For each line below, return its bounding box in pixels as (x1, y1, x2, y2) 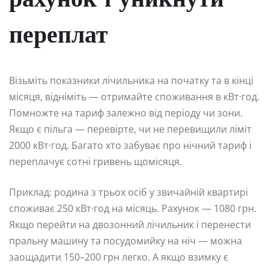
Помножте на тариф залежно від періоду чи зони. (9, 106, 243, 120)
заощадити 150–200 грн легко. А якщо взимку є (9, 250, 228, 264)
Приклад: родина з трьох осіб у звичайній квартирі (9, 186, 248, 199)
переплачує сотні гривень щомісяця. (9, 155, 182, 169)
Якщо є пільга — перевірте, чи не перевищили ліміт (9, 122, 252, 136)
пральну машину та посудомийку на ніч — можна (9, 234, 242, 248)
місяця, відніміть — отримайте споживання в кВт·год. (9, 90, 259, 104)
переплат (9, 25, 108, 49)
